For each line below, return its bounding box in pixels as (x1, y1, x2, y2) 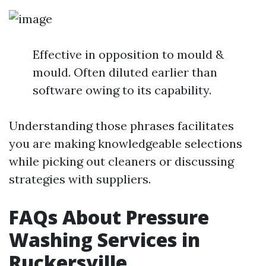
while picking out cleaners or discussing (9, 154, 234, 169)
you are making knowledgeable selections (9, 136, 242, 151)
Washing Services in (9, 227, 200, 252)
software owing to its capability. (33, 83, 211, 97)
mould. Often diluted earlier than (33, 65, 217, 80)
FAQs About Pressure (9, 204, 209, 230)
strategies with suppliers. (9, 172, 151, 186)
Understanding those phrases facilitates (9, 118, 234, 133)
